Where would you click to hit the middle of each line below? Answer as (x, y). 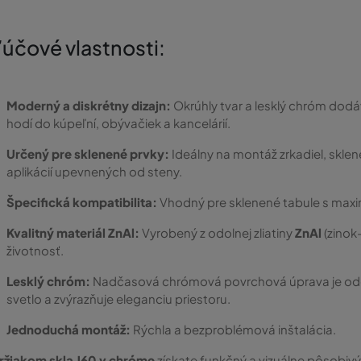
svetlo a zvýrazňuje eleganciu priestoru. (118, 298)
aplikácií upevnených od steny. (94, 171)
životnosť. (35, 250)
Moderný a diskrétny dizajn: (89, 105)
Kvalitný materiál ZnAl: (73, 232)
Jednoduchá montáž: (68, 329)
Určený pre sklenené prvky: (88, 153)
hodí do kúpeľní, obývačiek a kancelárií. (118, 122)
